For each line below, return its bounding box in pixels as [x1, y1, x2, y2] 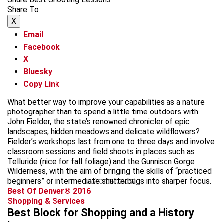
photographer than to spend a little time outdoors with [7, 107, 198, 116]
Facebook [23, 42, 60, 52]
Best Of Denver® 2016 [7, 186, 91, 196]
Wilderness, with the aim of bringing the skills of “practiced [7, 166, 212, 176]
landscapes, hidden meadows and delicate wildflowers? [7, 126, 200, 136]
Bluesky [23, 66, 52, 76]
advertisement [87, 176, 135, 186]
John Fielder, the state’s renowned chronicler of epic [7, 116, 190, 126]
